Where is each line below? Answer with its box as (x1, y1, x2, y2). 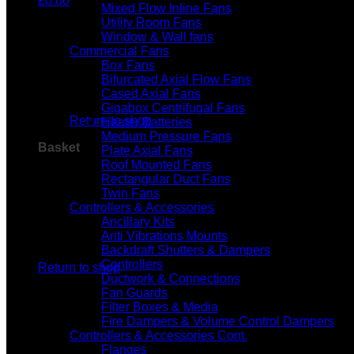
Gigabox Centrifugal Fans (101, 101, 245, 115)
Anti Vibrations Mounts (101, 229, 228, 243)
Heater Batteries (101, 115, 192, 129)
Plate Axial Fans (101, 144, 193, 157)
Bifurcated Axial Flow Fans (101, 73, 251, 86)
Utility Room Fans (101, 16, 201, 29)
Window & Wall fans (101, 30, 213, 43)
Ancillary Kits (101, 215, 175, 228)
